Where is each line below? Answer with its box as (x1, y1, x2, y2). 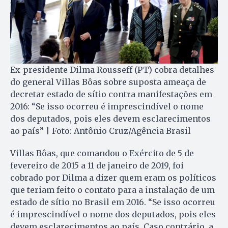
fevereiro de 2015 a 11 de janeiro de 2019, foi (10, 160, 184, 171)
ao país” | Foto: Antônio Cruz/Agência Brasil (10, 126, 191, 136)
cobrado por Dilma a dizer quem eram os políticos (10, 173, 216, 183)
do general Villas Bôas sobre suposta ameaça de (10, 77, 206, 88)
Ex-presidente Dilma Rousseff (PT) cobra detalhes (10, 65, 214, 75)
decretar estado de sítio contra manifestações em (10, 89, 212, 100)
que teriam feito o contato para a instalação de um (10, 185, 215, 195)
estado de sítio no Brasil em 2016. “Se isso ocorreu (10, 197, 215, 208)
